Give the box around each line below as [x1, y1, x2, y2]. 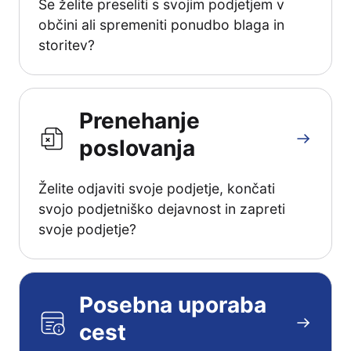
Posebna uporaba [79, 291, 266, 318]
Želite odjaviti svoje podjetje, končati [38, 180, 275, 197]
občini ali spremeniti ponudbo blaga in [38, 16, 284, 33]
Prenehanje [79, 107, 200, 134]
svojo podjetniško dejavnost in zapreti [38, 201, 285, 217]
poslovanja [79, 135, 195, 161]
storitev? [38, 37, 95, 53]
